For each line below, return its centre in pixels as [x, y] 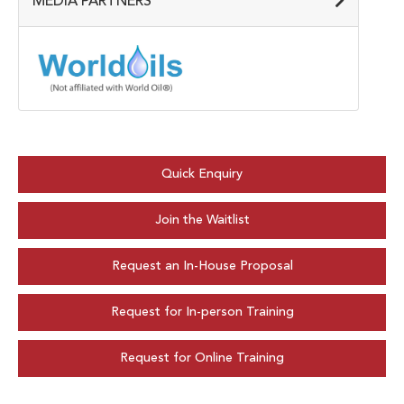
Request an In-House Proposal [202, 266]
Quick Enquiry [202, 174]
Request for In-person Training [202, 312]
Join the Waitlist [202, 220]
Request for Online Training [202, 358]
